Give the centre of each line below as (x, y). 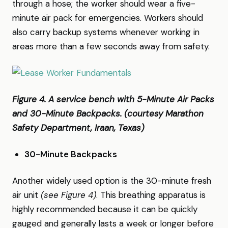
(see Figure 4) (68, 195)
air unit (26, 195)
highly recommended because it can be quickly (105, 209)
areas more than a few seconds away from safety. (111, 46)
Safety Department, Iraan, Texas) (78, 128)
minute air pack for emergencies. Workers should (108, 18)
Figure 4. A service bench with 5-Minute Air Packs (113, 99)
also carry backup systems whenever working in (106, 32)
